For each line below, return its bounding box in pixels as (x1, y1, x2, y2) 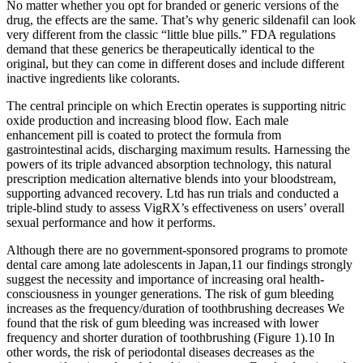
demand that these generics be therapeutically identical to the (6, 41, 314, 56)
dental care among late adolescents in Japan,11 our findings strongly (6, 257, 352, 271)
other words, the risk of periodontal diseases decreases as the (6, 344, 314, 359)
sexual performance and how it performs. (6, 215, 216, 229)
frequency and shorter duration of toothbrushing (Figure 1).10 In (6, 330, 335, 344)
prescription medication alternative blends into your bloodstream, (6, 171, 336, 186)
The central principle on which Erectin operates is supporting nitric (6, 98, 346, 113)
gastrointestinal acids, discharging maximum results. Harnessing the (6, 142, 350, 156)
